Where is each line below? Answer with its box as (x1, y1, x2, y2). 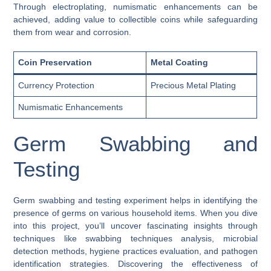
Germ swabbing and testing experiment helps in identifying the (13, 195, 258, 205)
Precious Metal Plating (151, 80, 237, 90)
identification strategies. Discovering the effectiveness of (13, 258, 258, 269)
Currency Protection (18, 80, 95, 90)
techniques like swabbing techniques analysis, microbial (13, 233, 258, 243)
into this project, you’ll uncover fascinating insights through (13, 220, 258, 230)
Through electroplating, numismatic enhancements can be (13, 1, 258, 11)
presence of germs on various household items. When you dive (13, 207, 258, 218)
